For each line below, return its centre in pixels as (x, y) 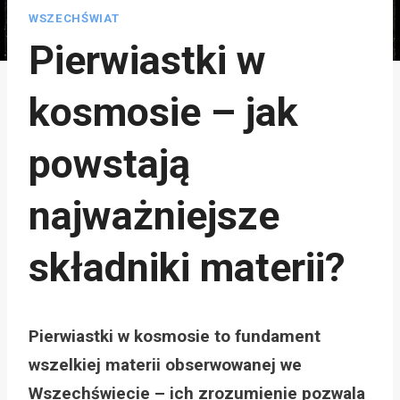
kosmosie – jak (163, 112)
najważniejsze (154, 215)
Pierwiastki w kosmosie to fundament (175, 336)
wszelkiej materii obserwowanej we (165, 364)
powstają (109, 163)
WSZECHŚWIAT (74, 18)
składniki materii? (187, 267)
